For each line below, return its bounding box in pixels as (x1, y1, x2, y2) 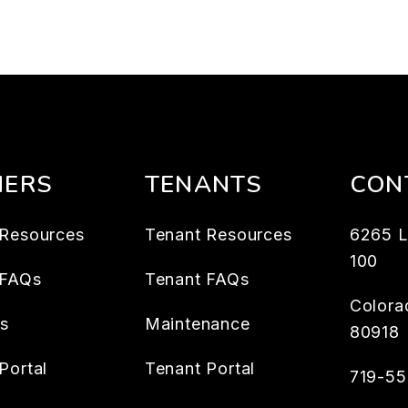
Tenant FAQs (144, 270, 250, 289)
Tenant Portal (144, 359, 256, 378)
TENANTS (144, 168, 262, 200)
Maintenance (144, 314, 250, 333)
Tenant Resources (144, 225, 292, 244)
